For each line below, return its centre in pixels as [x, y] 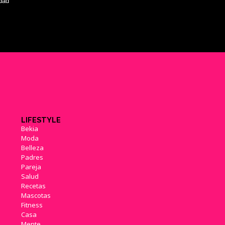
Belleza [32, 147]
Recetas [33, 186]
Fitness [32, 205]
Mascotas [36, 195]
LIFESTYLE [41, 120]
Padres [32, 157]
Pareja [31, 166]
